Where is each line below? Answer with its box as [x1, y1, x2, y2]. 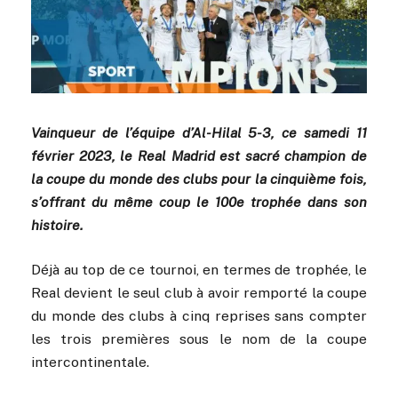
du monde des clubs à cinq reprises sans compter [31, 306, 367, 324]
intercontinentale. [31, 353, 149, 370]
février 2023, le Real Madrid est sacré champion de [31, 147, 367, 164]
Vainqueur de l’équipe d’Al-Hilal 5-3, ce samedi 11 [31, 123, 367, 141]
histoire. [31, 216, 83, 234]
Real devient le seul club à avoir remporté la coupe [31, 283, 367, 301]
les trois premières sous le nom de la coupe [31, 330, 367, 347]
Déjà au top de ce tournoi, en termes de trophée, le [31, 260, 367, 278]
